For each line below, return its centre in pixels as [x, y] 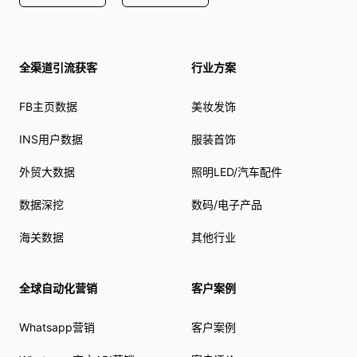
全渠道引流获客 [58, 67]
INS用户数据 [51, 139]
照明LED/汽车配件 [237, 171]
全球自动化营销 [58, 288]
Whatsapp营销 [57, 327]
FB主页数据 [48, 106]
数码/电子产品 [227, 204]
